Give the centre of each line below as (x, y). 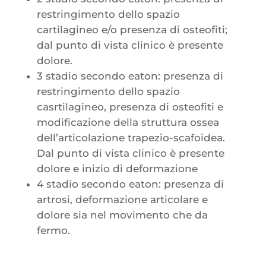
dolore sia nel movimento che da (122, 215)
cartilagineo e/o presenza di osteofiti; (132, 29)
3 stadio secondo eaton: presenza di (130, 76)
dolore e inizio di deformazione (117, 168)
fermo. (53, 230)
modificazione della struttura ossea (128, 122)
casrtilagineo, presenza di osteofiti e (130, 107)
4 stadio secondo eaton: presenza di (130, 184)
